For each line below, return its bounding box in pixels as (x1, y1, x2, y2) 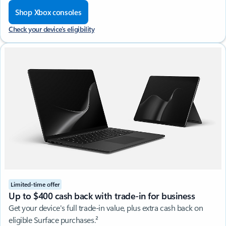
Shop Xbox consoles (15, 7, 82, 18)
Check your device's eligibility (9, 24, 95, 34)
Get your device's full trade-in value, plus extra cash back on (9, 202, 203, 213)
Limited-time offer (11, 180, 60, 189)
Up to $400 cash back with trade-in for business (9, 190, 195, 202)
